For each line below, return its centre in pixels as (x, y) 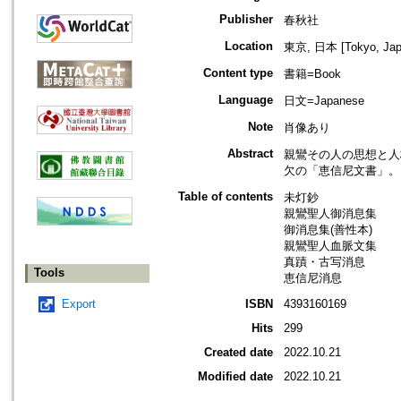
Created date (239, 353)
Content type (238, 73)
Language (246, 100)
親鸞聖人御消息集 (330, 214)
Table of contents (226, 197)
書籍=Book (312, 74)
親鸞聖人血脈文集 (330, 246)
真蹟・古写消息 (324, 262)
